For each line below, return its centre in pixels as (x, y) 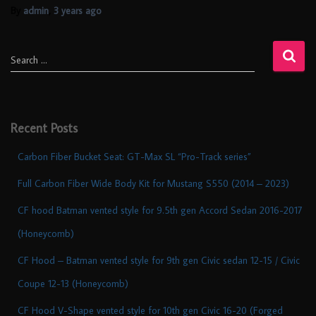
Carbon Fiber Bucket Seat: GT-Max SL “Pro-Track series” (134, 156)
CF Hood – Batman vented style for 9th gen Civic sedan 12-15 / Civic (159, 260)
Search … (29, 60)
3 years (68, 10)
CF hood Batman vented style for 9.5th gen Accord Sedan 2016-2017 (160, 210)
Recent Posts (44, 128)
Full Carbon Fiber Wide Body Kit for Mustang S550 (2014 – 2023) (153, 183)
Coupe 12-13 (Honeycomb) (73, 283)
